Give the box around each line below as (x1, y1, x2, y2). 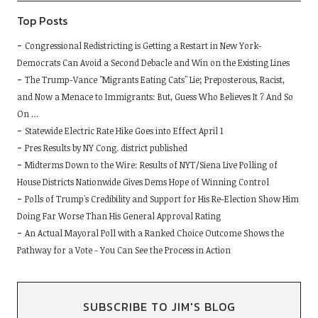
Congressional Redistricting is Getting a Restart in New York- (24, 40, 262, 52)
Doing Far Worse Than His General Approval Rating (16, 210, 221, 222)
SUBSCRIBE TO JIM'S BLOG (82, 298, 236, 316)
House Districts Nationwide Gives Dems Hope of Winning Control (16, 176, 269, 188)
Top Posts (16, 12, 67, 30)
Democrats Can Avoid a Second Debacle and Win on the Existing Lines (16, 57, 290, 69)
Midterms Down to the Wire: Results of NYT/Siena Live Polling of (24, 159, 278, 171)
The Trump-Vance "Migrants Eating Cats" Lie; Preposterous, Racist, (24, 74, 285, 86)
